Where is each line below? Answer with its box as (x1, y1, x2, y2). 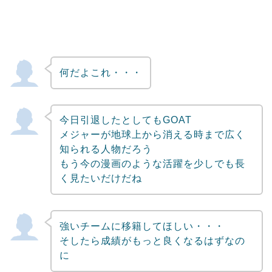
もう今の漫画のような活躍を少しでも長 (59, 158, 245, 169)
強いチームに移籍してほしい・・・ (59, 221, 225, 232)
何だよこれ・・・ (59, 67, 142, 78)
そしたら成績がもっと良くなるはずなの (59, 236, 245, 246)
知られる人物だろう (59, 144, 152, 155)
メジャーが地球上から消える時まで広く (59, 129, 245, 140)
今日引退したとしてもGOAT (59, 115, 192, 126)
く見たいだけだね (59, 173, 142, 184)
